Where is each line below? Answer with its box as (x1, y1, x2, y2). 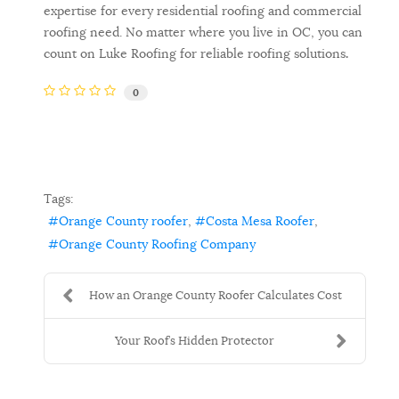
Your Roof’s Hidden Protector (115, 332, 274, 348)
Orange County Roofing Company (59, 235, 256, 252)
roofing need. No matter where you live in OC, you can (44, 24, 362, 41)
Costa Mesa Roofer (206, 213, 314, 230)
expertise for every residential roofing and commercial (44, 3, 362, 20)
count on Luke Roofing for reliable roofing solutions (44, 45, 346, 62)
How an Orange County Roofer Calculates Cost (88, 287, 342, 303)
